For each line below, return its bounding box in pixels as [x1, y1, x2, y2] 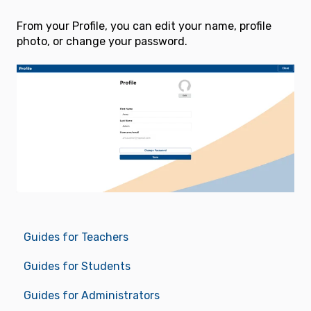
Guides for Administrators [24, 289, 160, 303]
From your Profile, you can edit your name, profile [17, 19, 271, 33]
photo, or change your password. [17, 34, 187, 48]
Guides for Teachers [24, 230, 128, 244]
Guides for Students [24, 260, 131, 274]
